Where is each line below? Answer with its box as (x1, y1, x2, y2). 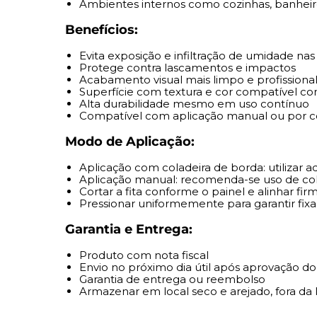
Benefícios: (65, 22, 138, 38)
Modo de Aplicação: (65, 134, 195, 150)
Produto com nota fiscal (79, 248, 209, 263)
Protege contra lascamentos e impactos (79, 61, 296, 75)
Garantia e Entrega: (65, 221, 192, 238)
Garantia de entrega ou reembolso (79, 272, 265, 287)
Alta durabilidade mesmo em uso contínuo (79, 97, 309, 111)
